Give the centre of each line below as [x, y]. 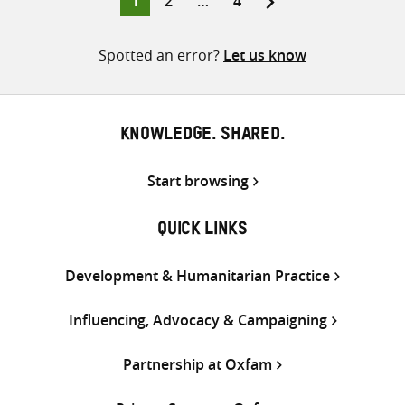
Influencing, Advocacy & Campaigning [198, 320]
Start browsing [198, 180]
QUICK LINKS [202, 231]
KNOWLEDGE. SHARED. [202, 136]
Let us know [265, 55]
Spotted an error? [161, 55]
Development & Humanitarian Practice [198, 275]
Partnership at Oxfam [198, 364]
